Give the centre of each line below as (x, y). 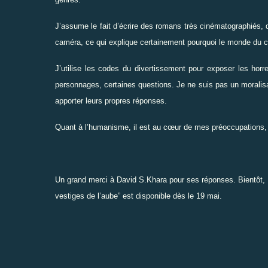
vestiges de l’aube (86, 196)
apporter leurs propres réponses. (111, 100)
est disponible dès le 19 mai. (171, 196)
